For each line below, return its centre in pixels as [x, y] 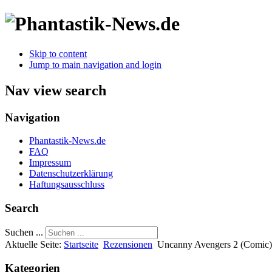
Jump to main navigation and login [95, 64]
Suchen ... [24, 232]
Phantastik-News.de [67, 141]
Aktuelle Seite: [34, 244]
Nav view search [56, 90]
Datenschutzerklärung [71, 174]
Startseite [81, 244]
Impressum [50, 163]
